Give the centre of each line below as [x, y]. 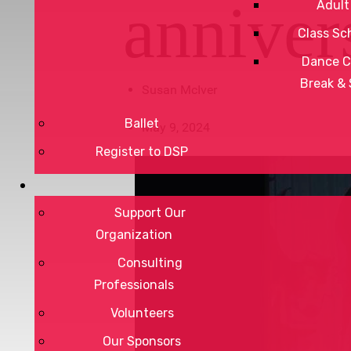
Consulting [150, 263]
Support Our [150, 213]
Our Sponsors [142, 341]
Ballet [142, 123]
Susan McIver [179, 89]
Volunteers [142, 313]
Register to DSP [142, 152]
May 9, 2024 [176, 127]
